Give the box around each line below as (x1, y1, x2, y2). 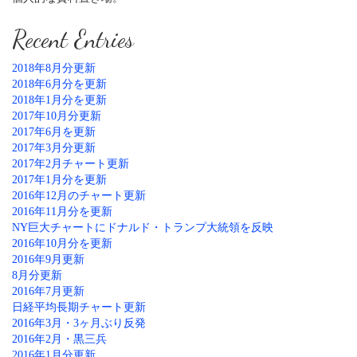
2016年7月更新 (12, 285, 84, 297)
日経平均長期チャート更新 (12, 301, 146, 313)
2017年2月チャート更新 (12, 158, 129, 170)
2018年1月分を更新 (12, 94, 107, 106)
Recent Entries (12, 25, 134, 53)
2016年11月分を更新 (12, 206, 112, 218)
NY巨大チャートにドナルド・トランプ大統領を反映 (12, 222, 273, 233)
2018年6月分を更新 (12, 78, 107, 90)
